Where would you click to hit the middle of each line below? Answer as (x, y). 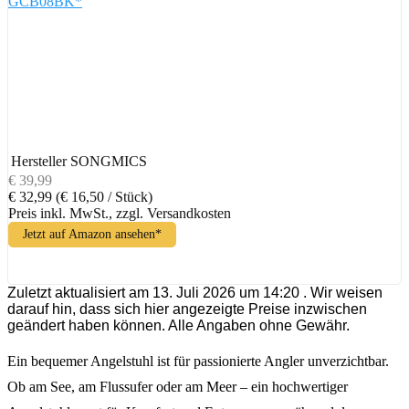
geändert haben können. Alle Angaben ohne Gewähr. (178, 325)
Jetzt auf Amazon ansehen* (92, 234)
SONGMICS (109, 161)
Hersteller (39, 161)
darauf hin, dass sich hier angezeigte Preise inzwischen (187, 309)
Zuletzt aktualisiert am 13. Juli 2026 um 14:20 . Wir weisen (195, 292)
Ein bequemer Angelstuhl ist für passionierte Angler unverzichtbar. (198, 361)
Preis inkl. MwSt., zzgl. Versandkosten (120, 213)
